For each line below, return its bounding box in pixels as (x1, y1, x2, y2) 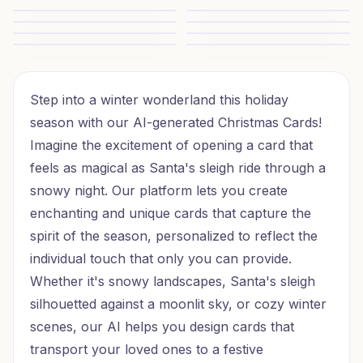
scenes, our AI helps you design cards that (30, 318, 294, 335)
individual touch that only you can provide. (30, 250, 292, 267)
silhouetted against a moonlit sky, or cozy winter (30, 296, 327, 312)
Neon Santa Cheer (186, 46, 294, 60)
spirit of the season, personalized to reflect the (30, 228, 318, 244)
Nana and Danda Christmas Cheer (13, 35, 212, 49)
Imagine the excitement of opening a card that (30, 137, 313, 153)
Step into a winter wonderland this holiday (30, 92, 288, 108)
